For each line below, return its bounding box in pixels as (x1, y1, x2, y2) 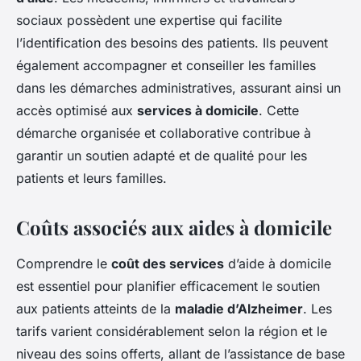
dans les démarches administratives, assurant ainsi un (16, 79, 341, 96)
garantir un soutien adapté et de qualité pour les (16, 147, 307, 164)
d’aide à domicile (224, 255, 331, 272)
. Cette (259, 102, 299, 118)
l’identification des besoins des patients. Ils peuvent (16, 34, 328, 51)
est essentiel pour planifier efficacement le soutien (16, 277, 320, 294)
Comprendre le (16, 255, 111, 272)
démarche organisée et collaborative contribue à (16, 124, 311, 141)
